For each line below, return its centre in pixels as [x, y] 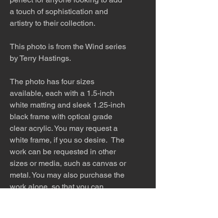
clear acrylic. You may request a [64, 128]
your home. [29, 210]
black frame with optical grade [61, 116]
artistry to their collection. [53, 23]
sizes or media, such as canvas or [68, 163]
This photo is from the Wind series [68, 46]
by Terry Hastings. [40, 58]
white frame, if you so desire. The [67, 140]
